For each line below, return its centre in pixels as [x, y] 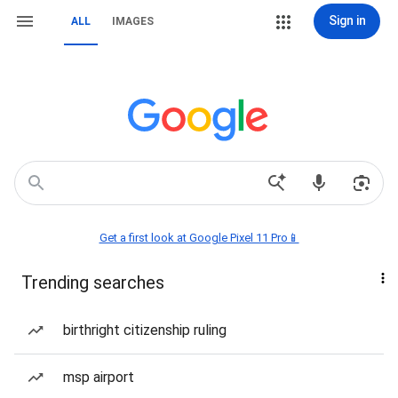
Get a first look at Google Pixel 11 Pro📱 [199, 238]
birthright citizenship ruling [145, 330]
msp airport [99, 377]
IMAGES [133, 21]
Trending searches [93, 283]
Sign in [347, 20]
